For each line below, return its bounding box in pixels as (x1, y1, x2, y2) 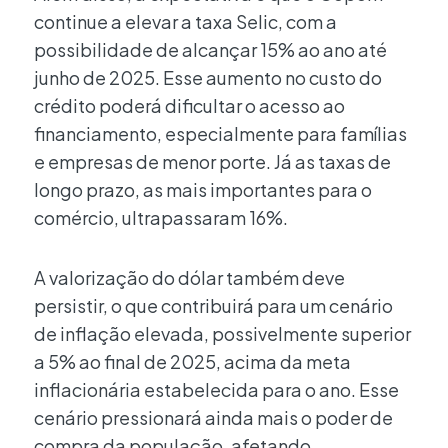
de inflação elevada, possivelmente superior (34, 321, 411, 345)
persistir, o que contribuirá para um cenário (34, 293, 393, 317)
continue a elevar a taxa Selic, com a (34, 10, 337, 34)
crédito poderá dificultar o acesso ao (34, 94, 345, 118)
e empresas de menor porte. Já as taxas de (34, 150, 391, 174)
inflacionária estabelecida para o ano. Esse (34, 377, 399, 401)
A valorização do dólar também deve (34, 265, 345, 289)
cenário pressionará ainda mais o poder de (34, 405, 393, 429)
